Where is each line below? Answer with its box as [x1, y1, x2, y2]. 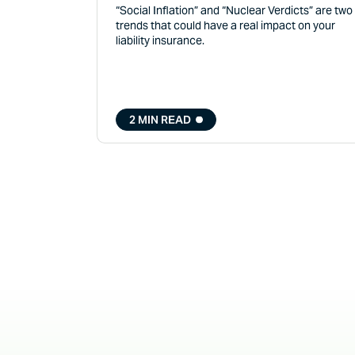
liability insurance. [116, 33, 205, 48]
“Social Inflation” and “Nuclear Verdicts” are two [116, 3, 353, 18]
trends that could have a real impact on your [116, 18, 336, 33]
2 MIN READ [129, 112, 192, 127]
